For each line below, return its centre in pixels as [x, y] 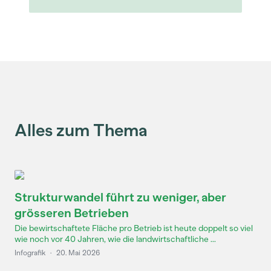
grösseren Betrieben [72, 213]
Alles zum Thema [81, 130]
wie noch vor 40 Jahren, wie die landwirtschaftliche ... [115, 239]
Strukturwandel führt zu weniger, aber [120, 197]
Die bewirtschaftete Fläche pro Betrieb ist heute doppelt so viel [134, 228]
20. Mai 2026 [78, 253]
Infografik [30, 253]
